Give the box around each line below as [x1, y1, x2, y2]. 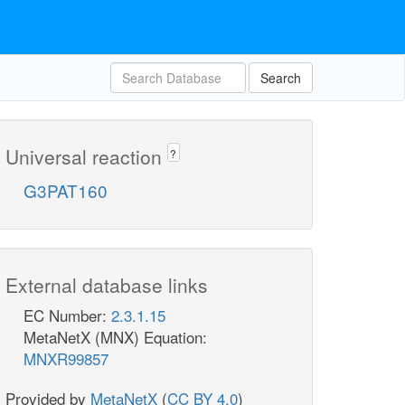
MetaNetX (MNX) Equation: [24, 325, 207, 349]
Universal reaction [5, 143, 167, 170]
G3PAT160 [24, 178, 108, 203]
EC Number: [24, 304, 111, 327]
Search [260, 69, 301, 87]
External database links [5, 271, 208, 299]
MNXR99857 [24, 347, 108, 371]
